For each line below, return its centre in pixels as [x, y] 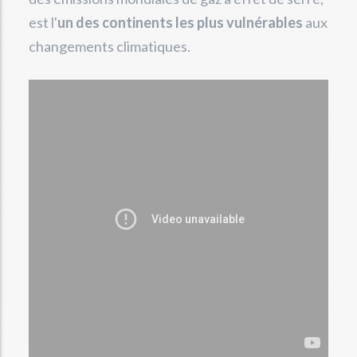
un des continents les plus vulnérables [180, 22]
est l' [43, 22]
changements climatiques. [110, 46]
